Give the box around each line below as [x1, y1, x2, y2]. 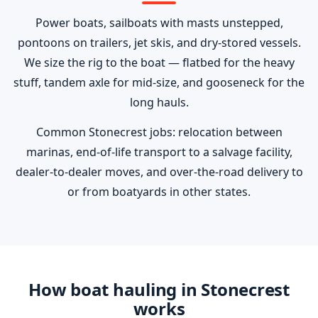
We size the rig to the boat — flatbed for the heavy [23, 55, 295, 70]
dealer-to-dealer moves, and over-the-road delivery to [15, 164, 303, 180]
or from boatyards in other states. [67, 184, 251, 199]
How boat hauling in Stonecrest [28, 278, 290, 301]
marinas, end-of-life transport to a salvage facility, [26, 144, 292, 160]
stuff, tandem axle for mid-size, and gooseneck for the [13, 75, 305, 90]
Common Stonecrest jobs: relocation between [35, 124, 283, 140]
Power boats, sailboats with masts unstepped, [35, 15, 283, 31]
